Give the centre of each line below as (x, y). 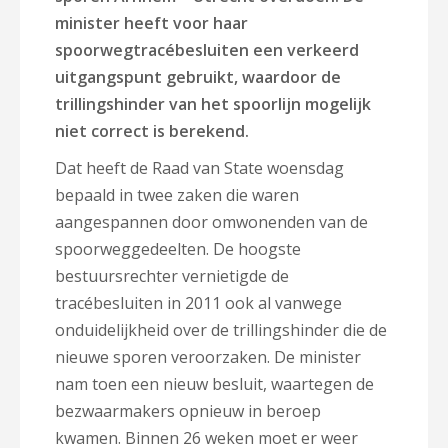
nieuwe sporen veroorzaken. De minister (208, 357)
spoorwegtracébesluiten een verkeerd (207, 50)
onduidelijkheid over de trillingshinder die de (221, 330)
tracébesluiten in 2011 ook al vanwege (198, 303)
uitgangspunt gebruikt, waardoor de (198, 77)
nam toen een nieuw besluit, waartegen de (214, 384)
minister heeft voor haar (151, 23)
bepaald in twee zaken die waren (177, 195)
